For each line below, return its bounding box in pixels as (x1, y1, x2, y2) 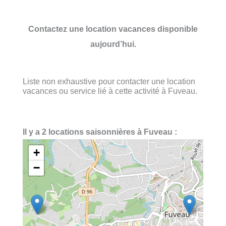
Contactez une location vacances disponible (28, 24, 198, 33)
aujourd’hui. (90, 39, 136, 48)
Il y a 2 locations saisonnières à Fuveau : (23, 127, 177, 137)
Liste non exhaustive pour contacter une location (23, 76, 195, 86)
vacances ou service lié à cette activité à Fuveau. (23, 86, 197, 95)
